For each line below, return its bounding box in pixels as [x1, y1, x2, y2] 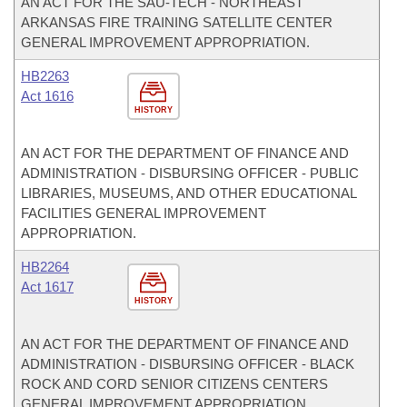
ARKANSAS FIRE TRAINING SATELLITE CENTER [21, 15, 333, 30]
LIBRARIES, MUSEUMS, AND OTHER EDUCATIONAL [21, 185, 356, 201]
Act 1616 [21, 88, 74, 104]
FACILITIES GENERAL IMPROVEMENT [21, 205, 266, 221]
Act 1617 [21, 279, 74, 294]
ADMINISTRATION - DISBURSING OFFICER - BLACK [21, 356, 354, 372]
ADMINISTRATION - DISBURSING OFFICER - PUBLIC [21, 165, 359, 181]
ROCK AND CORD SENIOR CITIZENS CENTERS [21, 376, 328, 392]
